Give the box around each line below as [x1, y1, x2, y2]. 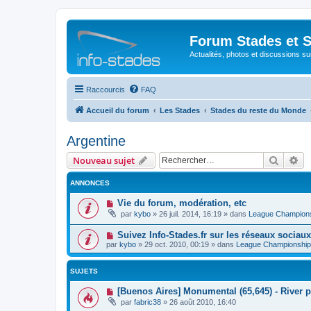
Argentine [67, 133, 126, 149]
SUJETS [70, 267, 98, 276]
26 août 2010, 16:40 [169, 298, 236, 307]
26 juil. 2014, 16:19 [159, 209, 221, 218]
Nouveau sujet [73, 153, 135, 167]
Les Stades [160, 106, 200, 115]
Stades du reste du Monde [210, 106, 306, 115]
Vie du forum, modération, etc [117, 197, 246, 208]
